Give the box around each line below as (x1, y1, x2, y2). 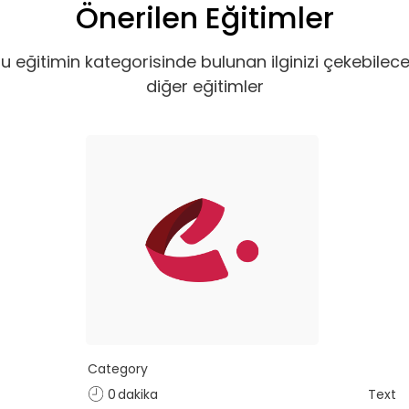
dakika (118, 385, 158, 404)
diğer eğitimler (145, 75, 264, 98)
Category (88, 360, 148, 378)
